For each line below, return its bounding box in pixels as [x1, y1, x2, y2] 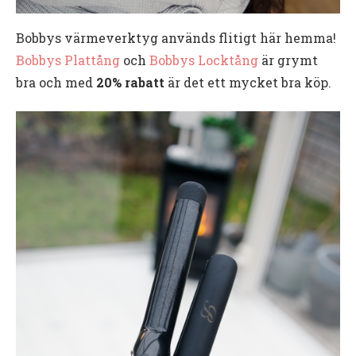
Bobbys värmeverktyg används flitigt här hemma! [16, 29, 336, 46]
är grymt [258, 51, 318, 68]
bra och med [16, 73, 96, 91]
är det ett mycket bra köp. [164, 73, 331, 91]
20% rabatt [96, 73, 164, 91]
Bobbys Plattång [16, 51, 120, 68]
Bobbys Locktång [149, 51, 258, 68]
